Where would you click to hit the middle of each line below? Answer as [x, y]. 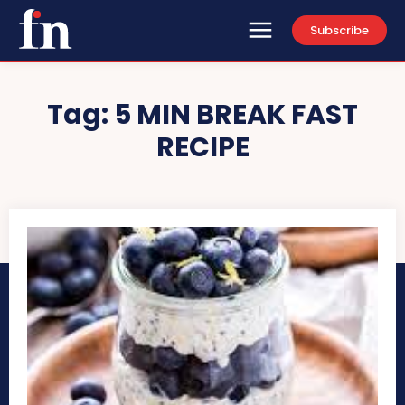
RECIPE [202, 148]
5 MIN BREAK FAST [236, 115]
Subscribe [339, 31]
